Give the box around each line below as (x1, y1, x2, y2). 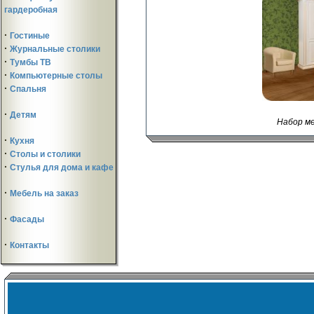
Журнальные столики (10, 44, 100, 54)
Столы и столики (10, 149, 81, 159)
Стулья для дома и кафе (10, 163, 114, 172)
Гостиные (10, 31, 50, 41)
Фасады (10, 214, 44, 224)
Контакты (10, 240, 49, 250)
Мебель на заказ (10, 189, 78, 198)
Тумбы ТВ (10, 57, 51, 67)
